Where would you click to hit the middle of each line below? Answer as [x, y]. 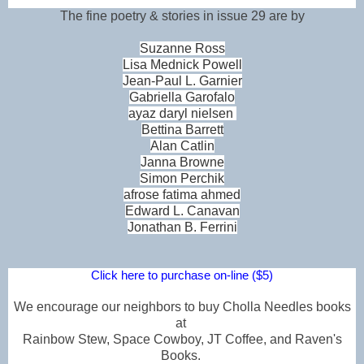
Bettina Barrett [182, 129]
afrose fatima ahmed [182, 194]
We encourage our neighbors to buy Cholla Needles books [182, 306]
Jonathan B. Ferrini [182, 227]
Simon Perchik [182, 178]
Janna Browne [182, 162]
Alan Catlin [182, 145]
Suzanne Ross [182, 48]
